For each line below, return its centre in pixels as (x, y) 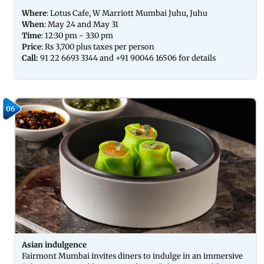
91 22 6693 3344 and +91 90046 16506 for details (127, 58)
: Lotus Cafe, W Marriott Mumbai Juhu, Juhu (128, 13)
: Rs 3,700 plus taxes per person (99, 47)
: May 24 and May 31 (82, 24)
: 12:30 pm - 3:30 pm (78, 35)
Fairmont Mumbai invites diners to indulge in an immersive (132, 256)
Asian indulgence (54, 245)
